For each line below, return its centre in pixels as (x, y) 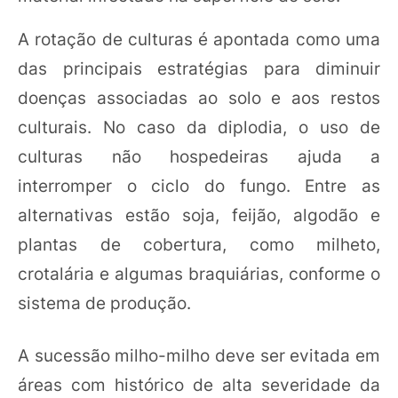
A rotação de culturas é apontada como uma (199, 39)
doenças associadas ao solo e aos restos (199, 98)
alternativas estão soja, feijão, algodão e (199, 215)
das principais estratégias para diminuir (199, 68)
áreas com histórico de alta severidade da (199, 385)
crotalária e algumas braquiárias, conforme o (199, 274)
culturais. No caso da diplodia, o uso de (199, 127)
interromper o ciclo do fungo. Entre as (199, 186)
